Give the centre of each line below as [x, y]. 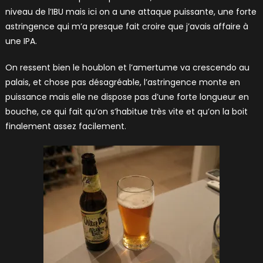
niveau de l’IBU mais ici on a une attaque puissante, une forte [131, 11]
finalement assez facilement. [65, 126]
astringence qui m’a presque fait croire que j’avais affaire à [127, 26]
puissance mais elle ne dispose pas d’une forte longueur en [127, 97]
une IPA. [21, 41]
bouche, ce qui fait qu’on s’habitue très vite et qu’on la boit [126, 111]
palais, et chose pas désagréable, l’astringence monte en [122, 82]
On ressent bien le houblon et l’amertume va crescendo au [127, 67]
